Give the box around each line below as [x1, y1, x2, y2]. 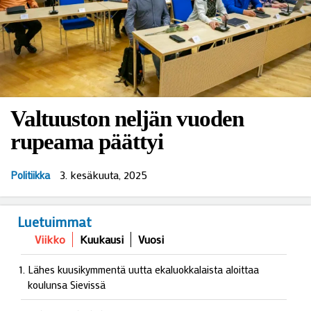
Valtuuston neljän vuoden [10, 106, 244, 131]
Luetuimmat [17, 212, 92, 230]
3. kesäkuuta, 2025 [60, 167, 147, 182]
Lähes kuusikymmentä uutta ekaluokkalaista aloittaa [28, 262, 259, 276]
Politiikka [10, 168, 50, 182]
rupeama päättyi [10, 129, 163, 154]
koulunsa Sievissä [28, 277, 106, 292]
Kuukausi [80, 231, 124, 246]
